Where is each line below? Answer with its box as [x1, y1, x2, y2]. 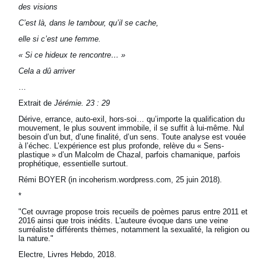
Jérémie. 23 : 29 [54, 99, 110, 108]
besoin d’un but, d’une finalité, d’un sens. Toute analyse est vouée [18, 132, 246, 142]
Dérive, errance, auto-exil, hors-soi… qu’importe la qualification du [18, 115, 245, 124]
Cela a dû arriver [18, 66, 75, 76]
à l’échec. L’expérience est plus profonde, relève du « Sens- [18, 141, 224, 151]
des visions [18, 2, 58, 12]
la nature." [18, 234, 54, 243]
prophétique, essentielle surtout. [18, 159, 131, 169]
